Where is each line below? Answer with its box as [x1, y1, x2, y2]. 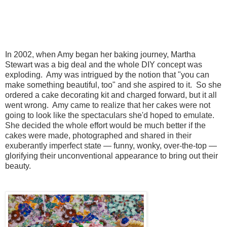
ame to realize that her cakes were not [74, 100, 210, 109]
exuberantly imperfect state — [5, 141, 113, 150]
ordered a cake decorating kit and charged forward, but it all [5, 90, 217, 99]
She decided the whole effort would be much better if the [5, 121, 206, 130]
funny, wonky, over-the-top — [113, 141, 217, 150]
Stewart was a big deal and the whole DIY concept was [5, 60, 202, 69]
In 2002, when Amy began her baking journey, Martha [5, 50, 196, 59]
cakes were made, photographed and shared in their [5, 131, 192, 140]
